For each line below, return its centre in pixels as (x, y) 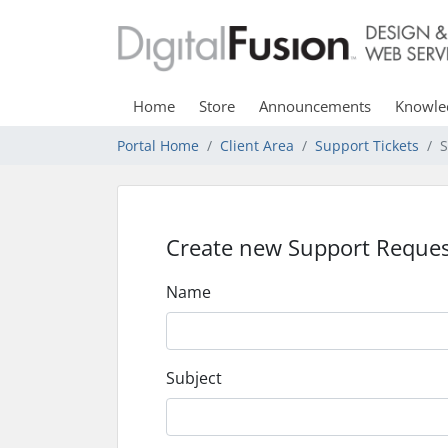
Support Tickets (367, 145)
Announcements (315, 106)
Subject (194, 378)
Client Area (257, 145)
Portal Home (158, 145)
